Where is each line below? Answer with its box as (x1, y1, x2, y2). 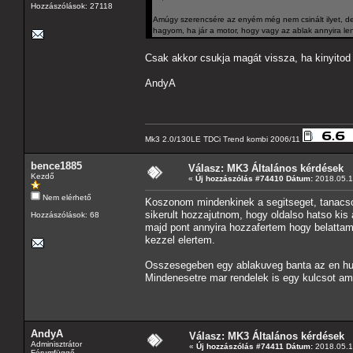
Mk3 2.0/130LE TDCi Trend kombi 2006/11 (145, 134, 303, 143)
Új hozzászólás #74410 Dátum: (195, 173, 313, 183)
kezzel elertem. (145, 233, 215, 246)
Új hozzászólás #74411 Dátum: (196, 341, 313, 351)
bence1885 (31, 159, 82, 172)
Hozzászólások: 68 (31, 210, 99, 219)
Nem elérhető (40, 192, 91, 202)
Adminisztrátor (31, 339, 82, 348)
